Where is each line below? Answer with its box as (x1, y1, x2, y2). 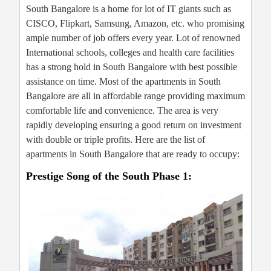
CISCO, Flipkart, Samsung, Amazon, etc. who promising (26, 18, 244, 28)
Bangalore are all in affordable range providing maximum (26, 91, 245, 101)
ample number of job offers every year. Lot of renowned (26, 33, 240, 43)
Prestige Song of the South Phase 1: (26, 169, 192, 182)
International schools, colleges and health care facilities (26, 47, 234, 57)
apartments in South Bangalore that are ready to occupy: (26, 149, 240, 159)
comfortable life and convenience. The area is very (26, 105, 218, 116)
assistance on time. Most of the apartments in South (26, 76, 221, 87)
